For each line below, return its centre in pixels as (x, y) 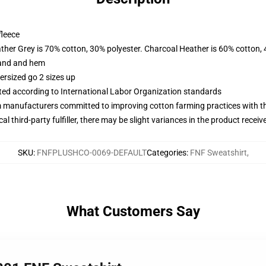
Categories (166, 153)
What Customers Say (133, 211)
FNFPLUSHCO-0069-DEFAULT (91, 153)
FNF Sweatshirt (218, 153)
